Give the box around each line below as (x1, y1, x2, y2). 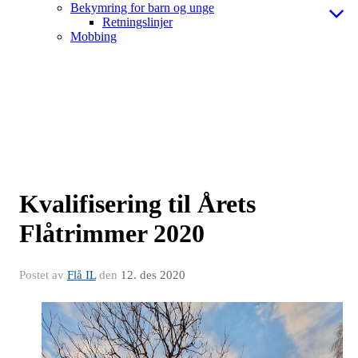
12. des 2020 (121, 268, 185, 282)
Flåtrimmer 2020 (19, 219, 205, 249)
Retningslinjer (102, 15, 173, 30)
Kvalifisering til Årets (19, 189, 256, 219)
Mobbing (70, 30, 117, 44)
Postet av (19, 268, 67, 282)
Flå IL (67, 268, 96, 282)
